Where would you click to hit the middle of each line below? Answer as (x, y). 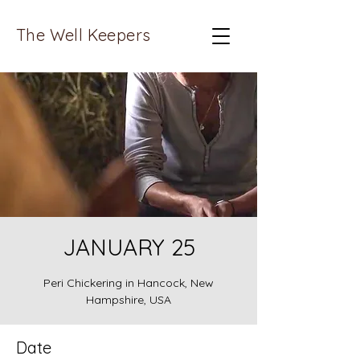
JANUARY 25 (129, 247)
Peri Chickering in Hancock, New (129, 283)
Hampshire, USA (129, 300)
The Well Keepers (84, 35)
